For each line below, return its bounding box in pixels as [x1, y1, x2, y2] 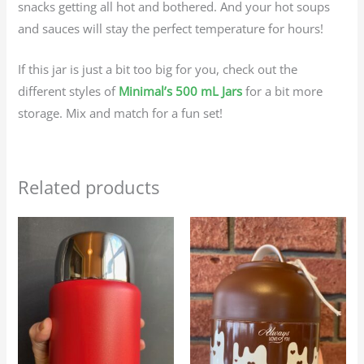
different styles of [18, 83, 119, 99]
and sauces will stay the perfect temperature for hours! [18, 19, 324, 37]
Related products [18, 175, 160, 200]
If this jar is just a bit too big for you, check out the [18, 61, 298, 77]
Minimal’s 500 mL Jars [119, 83, 243, 99]
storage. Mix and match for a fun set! [18, 105, 223, 121]
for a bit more [242, 83, 323, 99]
